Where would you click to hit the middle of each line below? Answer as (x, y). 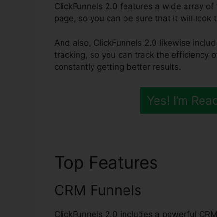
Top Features (108, 162)
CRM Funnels (98, 190)
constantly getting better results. (118, 67)
